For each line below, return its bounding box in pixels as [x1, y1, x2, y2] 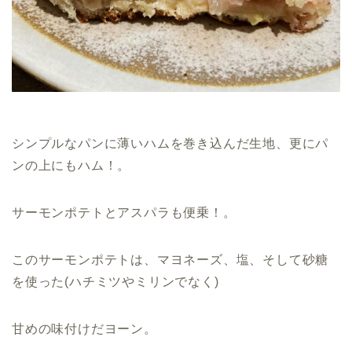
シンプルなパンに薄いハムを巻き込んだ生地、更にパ [12, 136, 329, 150]
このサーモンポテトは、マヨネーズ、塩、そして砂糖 [12, 252, 329, 266]
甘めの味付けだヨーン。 [12, 321, 157, 335]
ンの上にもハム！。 [12, 158, 131, 172]
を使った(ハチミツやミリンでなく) [12, 274, 219, 288]
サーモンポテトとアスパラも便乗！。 [12, 205, 236, 219]
